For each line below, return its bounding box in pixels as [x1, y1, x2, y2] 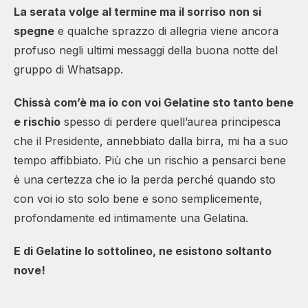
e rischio [14, 114, 60, 129]
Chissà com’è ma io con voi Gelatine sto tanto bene [14, 95, 294, 109]
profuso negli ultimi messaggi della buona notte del [14, 43, 278, 57]
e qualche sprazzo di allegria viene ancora [54, 23, 278, 38]
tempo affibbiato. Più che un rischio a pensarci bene [14, 153, 286, 167]
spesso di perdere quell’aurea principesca [60, 114, 280, 129]
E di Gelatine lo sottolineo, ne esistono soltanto [14, 243, 272, 258]
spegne [14, 23, 54, 38]
